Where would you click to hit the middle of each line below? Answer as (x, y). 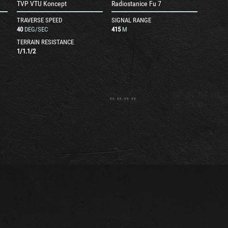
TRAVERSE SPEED (39, 20)
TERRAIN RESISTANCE (45, 42)
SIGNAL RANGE (132, 20)
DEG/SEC (36, 29)
